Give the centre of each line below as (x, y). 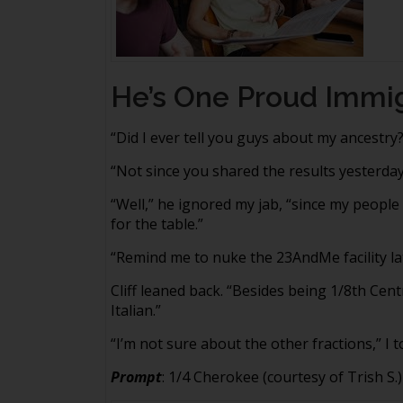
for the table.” (157, 224)
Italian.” (136, 310)
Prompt (136, 377)
